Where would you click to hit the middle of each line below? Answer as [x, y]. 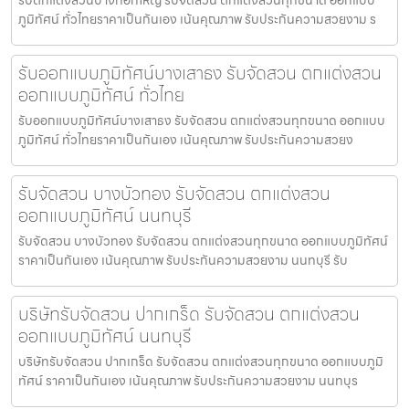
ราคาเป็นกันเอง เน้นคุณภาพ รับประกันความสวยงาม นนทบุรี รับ [183, 260]
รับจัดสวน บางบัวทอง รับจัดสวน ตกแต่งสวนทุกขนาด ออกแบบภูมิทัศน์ [203, 241]
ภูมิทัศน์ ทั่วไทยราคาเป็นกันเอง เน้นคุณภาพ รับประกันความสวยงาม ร [197, 19]
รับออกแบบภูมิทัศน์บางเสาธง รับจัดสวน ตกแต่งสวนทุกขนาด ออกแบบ [202, 120]
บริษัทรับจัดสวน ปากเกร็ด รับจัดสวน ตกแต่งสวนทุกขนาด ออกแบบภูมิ [201, 361]
